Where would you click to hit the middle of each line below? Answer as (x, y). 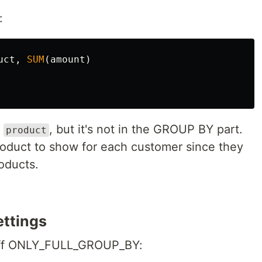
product (26, 130)
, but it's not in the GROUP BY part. (146, 129)
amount (68, 59)
